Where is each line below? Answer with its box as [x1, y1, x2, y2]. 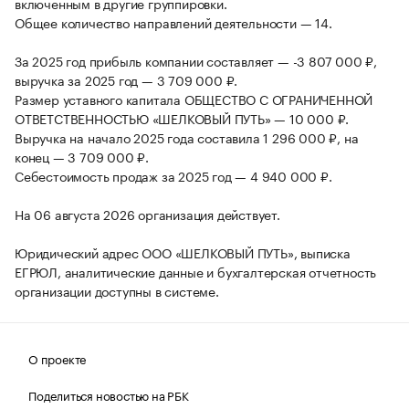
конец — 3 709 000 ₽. [15, 146, 150, 167]
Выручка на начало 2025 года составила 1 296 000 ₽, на [15, 127, 359, 148]
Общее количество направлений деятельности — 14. [15, 12, 332, 33]
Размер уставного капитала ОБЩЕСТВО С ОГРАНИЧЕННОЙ [15, 89, 373, 110]
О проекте [28, 349, 87, 368]
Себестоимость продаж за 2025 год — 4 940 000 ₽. [15, 165, 332, 186]
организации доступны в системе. [15, 280, 219, 301]
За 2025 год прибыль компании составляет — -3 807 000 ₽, [15, 50, 377, 71]
